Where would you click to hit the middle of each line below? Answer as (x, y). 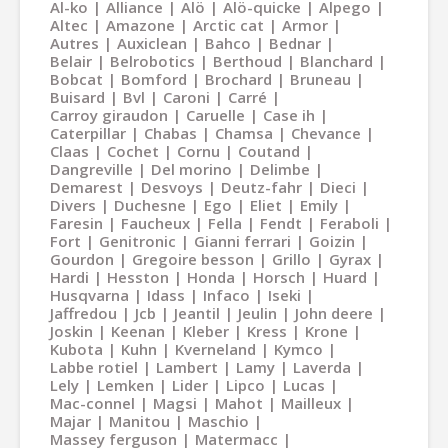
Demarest (86, 187)
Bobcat (76, 79)
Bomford (154, 79)
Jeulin (257, 313)
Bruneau (320, 79)
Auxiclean (152, 43)
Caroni (186, 97)
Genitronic (137, 241)
